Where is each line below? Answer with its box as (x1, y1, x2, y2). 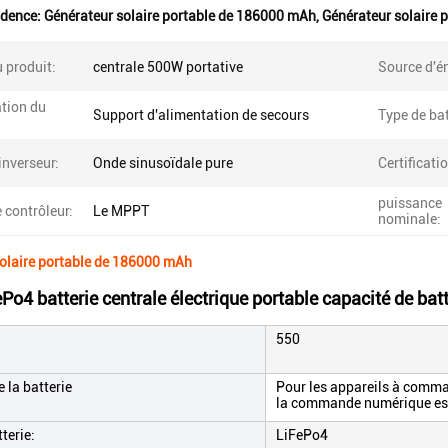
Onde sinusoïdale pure (93, 155, 233, 171)
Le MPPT (93, 203, 149, 219)
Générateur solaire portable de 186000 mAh (44, 8, 316, 24)
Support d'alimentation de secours (93, 107, 309, 123)
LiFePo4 (276, 427, 328, 443)
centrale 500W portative (93, 59, 243, 75)
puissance (378, 195, 442, 211)
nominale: (378, 211, 441, 227)
